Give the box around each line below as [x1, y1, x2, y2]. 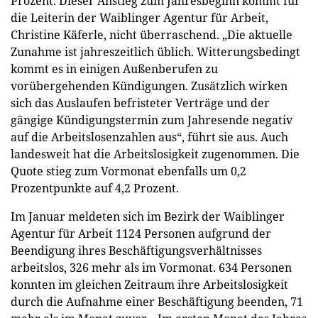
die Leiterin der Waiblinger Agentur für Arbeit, [11, 9, 268, 26]
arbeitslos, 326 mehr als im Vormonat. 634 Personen [11, 259, 292, 275]
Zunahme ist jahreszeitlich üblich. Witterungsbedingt [11, 43, 300, 60]
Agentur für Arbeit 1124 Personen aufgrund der [11, 225, 271, 241]
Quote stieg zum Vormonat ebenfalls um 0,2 [11, 163, 246, 179]
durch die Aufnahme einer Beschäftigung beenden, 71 [11, 293, 303, 309]
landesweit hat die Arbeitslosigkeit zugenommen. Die [11, 146, 300, 162]
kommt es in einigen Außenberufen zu [11, 60, 218, 77]
